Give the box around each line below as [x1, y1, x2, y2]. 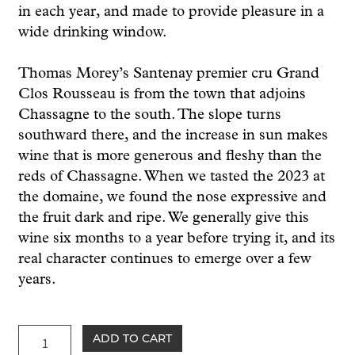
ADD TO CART [93, 330, 172, 345]
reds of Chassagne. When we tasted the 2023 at [17, 170, 325, 185]
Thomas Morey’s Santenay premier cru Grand [17, 67, 319, 82]
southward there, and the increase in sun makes [17, 128, 328, 144]
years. [17, 273, 56, 288]
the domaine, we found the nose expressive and [17, 190, 326, 206]
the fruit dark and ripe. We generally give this [17, 211, 309, 227]
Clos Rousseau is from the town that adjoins [17, 87, 306, 103]
